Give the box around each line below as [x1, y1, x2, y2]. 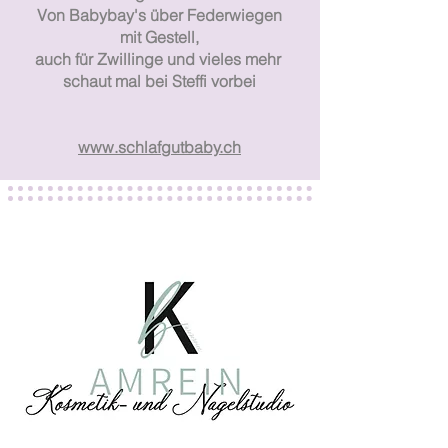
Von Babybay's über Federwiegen [37, 4, 282, 25]
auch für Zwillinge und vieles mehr [34, 48, 285, 69]
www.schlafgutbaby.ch [78, 136, 241, 157]
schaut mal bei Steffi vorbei [63, 70, 256, 91]
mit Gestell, [120, 26, 199, 47]
